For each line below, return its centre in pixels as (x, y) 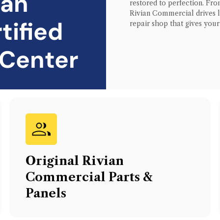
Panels (46, 193)
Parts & (129, 177)
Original (54, 161)
